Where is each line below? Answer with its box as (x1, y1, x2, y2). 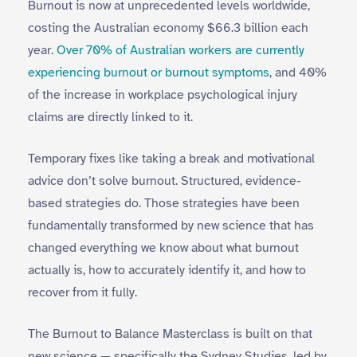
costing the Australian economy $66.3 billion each (28, 20, 308, 36)
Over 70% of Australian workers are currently (57, 42, 304, 58)
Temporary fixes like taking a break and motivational (28, 151, 315, 167)
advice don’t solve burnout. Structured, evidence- (28, 173, 301, 189)
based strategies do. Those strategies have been (28, 195, 300, 211)
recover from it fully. (28, 284, 137, 300)
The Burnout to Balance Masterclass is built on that (28, 326, 312, 342)
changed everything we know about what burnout (28, 240, 299, 256)
